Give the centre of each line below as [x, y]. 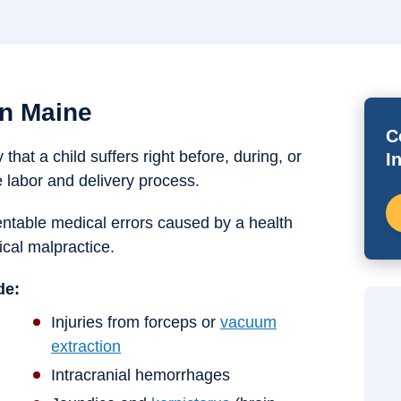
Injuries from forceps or [136, 323]
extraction [86, 347]
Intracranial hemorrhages [141, 375]
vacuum [249, 323]
